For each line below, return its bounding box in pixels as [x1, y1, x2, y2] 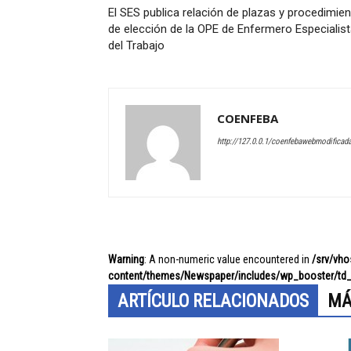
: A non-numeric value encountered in [144, 253, 312, 266]
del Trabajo [108, 38, 165, 52]
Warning [108, 253, 144, 266]
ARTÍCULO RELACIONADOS [118, 291, 309, 312]
